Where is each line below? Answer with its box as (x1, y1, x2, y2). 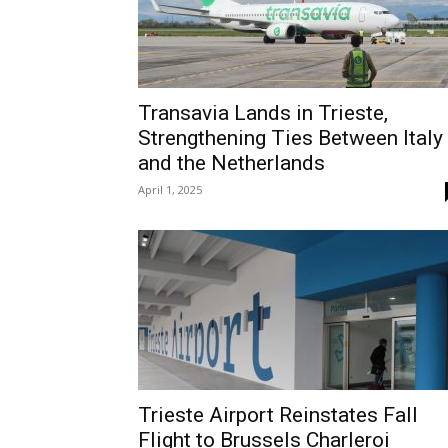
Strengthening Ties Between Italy (138, 126, 443, 150)
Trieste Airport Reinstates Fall (138, 403, 418, 427)
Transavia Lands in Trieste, (138, 101, 388, 125)
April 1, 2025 (138, 182, 202, 197)
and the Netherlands (138, 151, 325, 175)
